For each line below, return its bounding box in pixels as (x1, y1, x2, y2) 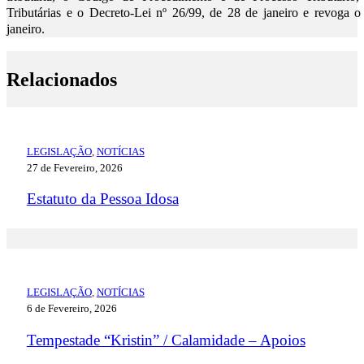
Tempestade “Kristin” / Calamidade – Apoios (26, 331, 305, 349)
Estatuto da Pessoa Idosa (26, 189, 179, 207)
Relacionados (6, 67, 117, 90)
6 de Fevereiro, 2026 (26, 302, 117, 315)
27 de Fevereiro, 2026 (26, 161, 123, 174)
